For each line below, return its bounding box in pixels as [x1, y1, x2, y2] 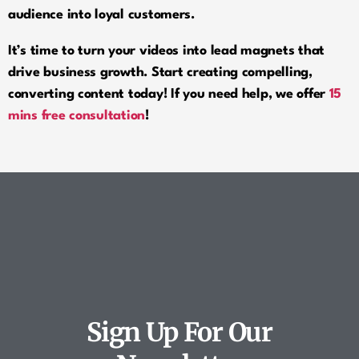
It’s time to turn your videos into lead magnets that [8, 43, 325, 58]
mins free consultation [8, 108, 146, 123]
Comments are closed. [111, 221, 248, 236]
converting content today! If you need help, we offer [8, 87, 329, 101]
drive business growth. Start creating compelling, [8, 65, 313, 79]
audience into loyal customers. [8, 7, 195, 22]
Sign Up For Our [87, 316, 272, 349]
